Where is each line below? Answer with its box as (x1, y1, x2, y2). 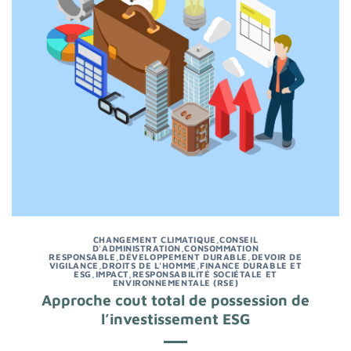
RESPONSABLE (49, 251, 116, 262)
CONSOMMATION (184, 242, 259, 253)
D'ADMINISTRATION (92, 242, 181, 253)
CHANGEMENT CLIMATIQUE (92, 233, 216, 244)
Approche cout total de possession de (42, 291, 309, 309)
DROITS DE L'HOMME (102, 259, 197, 270)
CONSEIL (219, 233, 259, 244)
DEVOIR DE (251, 251, 302, 262)
